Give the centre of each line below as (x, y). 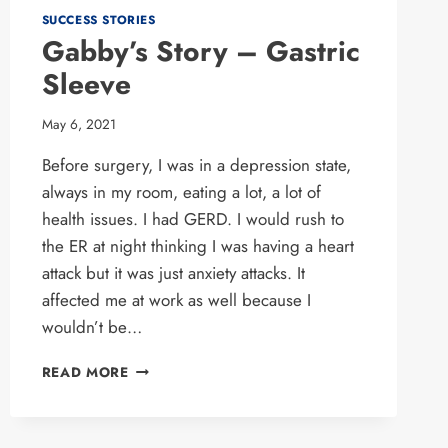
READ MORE (85, 372)
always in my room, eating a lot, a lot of (181, 192)
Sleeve (86, 84)
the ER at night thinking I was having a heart (197, 246)
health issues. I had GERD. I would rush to (192, 219)
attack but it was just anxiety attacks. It (173, 273)
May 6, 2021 (78, 124)
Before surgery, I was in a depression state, (196, 165)
